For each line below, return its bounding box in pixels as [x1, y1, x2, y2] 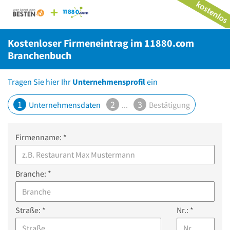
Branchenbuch [8, 49, 71, 62]
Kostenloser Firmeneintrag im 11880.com [8, 36, 194, 49]
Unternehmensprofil [72, 76, 145, 87]
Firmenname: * [15, 132, 67, 142]
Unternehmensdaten [27, 100, 101, 110]
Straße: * [15, 205, 46, 215]
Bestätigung [147, 100, 190, 110]
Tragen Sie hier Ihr [8, 76, 72, 87]
